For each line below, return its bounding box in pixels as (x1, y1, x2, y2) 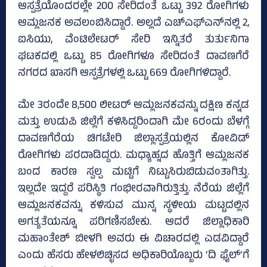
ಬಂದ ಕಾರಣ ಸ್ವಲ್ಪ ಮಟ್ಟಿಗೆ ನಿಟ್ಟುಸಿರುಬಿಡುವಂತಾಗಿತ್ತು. (18, 164, 249, 182)
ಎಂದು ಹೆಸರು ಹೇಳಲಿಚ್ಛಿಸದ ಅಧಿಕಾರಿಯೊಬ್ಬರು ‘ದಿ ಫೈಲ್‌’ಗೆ (18, 247, 249, 266)
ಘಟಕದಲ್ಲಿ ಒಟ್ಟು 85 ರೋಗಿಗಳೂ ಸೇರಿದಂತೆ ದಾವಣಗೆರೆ (18, 48, 249, 67)
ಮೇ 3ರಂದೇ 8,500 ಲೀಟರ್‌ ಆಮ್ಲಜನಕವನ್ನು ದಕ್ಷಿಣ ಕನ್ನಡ (18, 97, 249, 116)
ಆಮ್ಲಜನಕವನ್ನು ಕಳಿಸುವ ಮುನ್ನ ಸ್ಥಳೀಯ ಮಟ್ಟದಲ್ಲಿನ (18, 197, 249, 216)
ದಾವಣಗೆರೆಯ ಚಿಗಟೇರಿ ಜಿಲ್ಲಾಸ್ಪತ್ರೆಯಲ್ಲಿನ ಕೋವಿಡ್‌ (18, 131, 249, 149)
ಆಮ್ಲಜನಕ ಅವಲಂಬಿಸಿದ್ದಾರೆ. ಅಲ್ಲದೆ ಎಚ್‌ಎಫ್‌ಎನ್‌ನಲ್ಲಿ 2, (18, 15, 249, 33)
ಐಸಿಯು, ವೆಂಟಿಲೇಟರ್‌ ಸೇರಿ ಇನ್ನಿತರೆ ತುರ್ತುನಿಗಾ (18, 32, 249, 50)
